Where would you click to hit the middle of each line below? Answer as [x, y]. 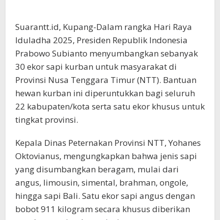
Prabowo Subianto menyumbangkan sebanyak [107, 53]
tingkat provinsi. [47, 119]
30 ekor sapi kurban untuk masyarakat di [96, 66]
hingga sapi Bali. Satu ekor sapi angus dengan [105, 195]
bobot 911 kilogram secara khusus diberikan [103, 209]
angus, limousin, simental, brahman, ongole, [102, 182]
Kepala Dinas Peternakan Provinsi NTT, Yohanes [108, 142]
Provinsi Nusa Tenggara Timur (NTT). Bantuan [106, 80]
